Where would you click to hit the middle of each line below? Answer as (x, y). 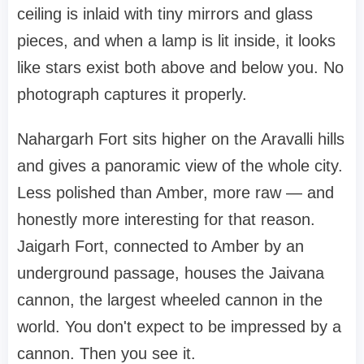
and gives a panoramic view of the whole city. (180, 165)
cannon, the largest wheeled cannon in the (170, 299)
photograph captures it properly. (132, 94)
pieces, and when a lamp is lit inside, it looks (176, 40)
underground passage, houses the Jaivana (171, 273)
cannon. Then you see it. (106, 353)
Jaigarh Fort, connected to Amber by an (160, 246)
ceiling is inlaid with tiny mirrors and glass (165, 13)
